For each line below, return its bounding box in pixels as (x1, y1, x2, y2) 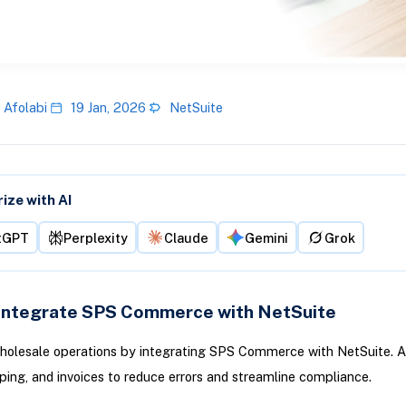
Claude (163, 229, 208, 246)
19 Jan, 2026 (70, 100, 146, 116)
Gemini (244, 229, 288, 246)
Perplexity (63, 229, 128, 246)
